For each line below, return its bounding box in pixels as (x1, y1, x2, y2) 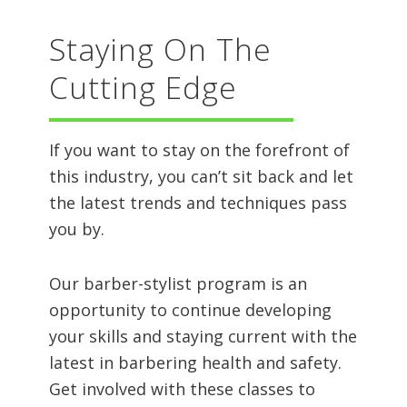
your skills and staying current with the (48, 325, 357, 348)
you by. (48, 218, 104, 241)
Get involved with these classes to (48, 378, 315, 401)
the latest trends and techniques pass (48, 192, 347, 214)
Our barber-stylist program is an (48, 273, 307, 295)
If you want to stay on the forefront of (48, 139, 350, 162)
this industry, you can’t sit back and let (48, 165, 353, 188)
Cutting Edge (48, 66, 237, 109)
